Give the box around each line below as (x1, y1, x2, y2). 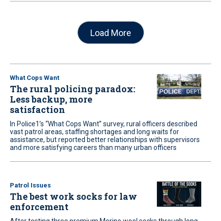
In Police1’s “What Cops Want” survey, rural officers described (10, 120, 197, 128)
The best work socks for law (10, 190, 137, 202)
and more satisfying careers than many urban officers (10, 144, 177, 151)
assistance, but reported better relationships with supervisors (10, 136, 200, 144)
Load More (90, 27, 131, 38)
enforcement (10, 201, 69, 213)
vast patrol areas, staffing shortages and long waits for (10, 128, 179, 136)
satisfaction (10, 104, 65, 115)
